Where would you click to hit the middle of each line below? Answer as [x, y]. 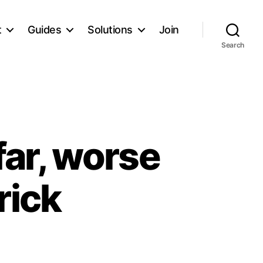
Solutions [110, 29]
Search [233, 45]
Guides [45, 29]
